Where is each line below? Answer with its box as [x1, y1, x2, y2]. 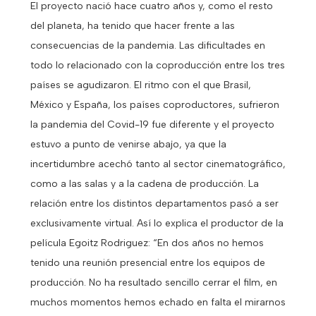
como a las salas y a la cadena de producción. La [30, 177, 259, 190]
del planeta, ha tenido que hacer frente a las [30, 19, 235, 32]
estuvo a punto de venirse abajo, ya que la [30, 138, 226, 150]
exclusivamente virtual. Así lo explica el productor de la [30, 217, 284, 229]
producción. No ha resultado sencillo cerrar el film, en [30, 276, 277, 288]
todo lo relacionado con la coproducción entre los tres [30, 59, 285, 71]
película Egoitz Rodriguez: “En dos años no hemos [30, 236, 264, 249]
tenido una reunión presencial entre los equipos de [30, 256, 265, 269]
